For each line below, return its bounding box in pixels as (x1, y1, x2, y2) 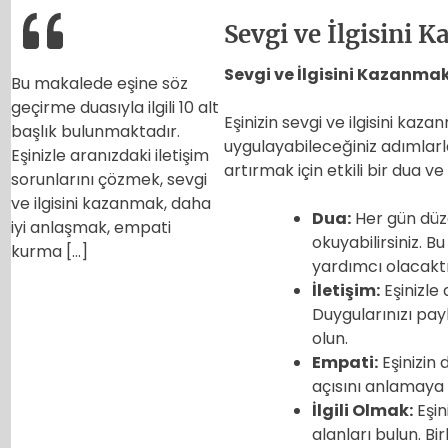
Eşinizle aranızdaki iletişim (10, 143, 209, 167)
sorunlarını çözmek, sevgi (10, 167, 207, 191)
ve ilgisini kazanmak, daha (10, 191, 211, 215)
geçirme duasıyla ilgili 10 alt (10, 95, 219, 119)
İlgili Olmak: (312, 399, 413, 422)
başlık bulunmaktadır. (10, 119, 180, 143)
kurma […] (10, 239, 88, 263)
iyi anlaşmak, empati (10, 215, 171, 239)
